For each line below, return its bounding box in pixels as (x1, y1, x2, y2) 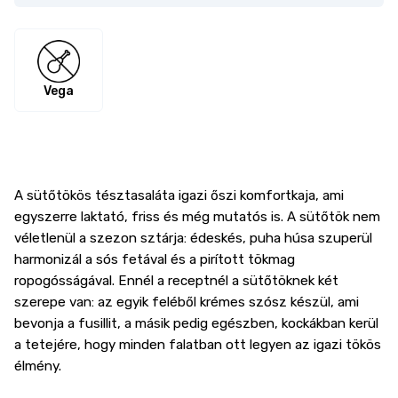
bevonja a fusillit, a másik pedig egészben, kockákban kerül (14, 315, 378, 331)
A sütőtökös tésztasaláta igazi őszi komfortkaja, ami (14, 187, 344, 203)
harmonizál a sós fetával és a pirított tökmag (14, 251, 295, 267)
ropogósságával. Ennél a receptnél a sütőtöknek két (14, 273, 338, 289)
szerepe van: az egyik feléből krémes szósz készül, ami (14, 294, 359, 310)
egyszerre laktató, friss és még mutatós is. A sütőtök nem (14, 209, 380, 225)
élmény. (14, 358, 61, 374)
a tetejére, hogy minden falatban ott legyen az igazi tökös (14, 337, 381, 353)
